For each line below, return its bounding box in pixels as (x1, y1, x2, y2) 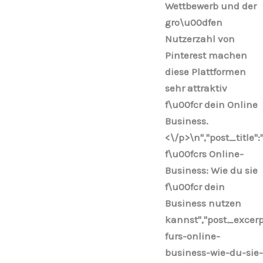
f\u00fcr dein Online (164, 99, 258, 111)
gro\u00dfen (164, 16, 222, 29)
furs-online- (164, 230, 220, 242)
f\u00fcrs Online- (164, 148, 244, 160)
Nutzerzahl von (164, 33, 235, 45)
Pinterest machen (164, 49, 247, 62)
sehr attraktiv (164, 82, 227, 95)
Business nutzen (164, 197, 241, 210)
